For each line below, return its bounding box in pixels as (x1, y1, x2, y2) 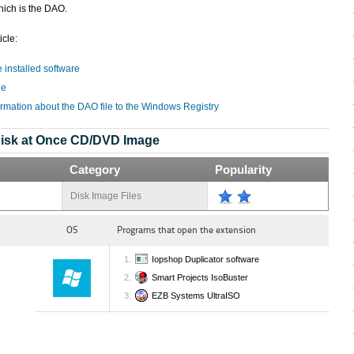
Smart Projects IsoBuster (152, 273, 248, 283)
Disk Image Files (70, 190, 141, 201)
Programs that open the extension (117, 224, 256, 235)
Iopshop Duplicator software (152, 254, 259, 265)
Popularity (215, 163, 272, 176)
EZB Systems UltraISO (152, 291, 240, 301)
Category (70, 163, 120, 176)
